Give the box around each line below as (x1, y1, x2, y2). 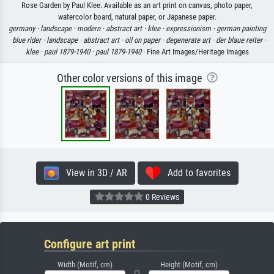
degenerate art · (165, 35, 216, 45)
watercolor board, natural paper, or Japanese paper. (57, 12, 217, 21)
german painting (216, 23, 266, 33)
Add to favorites (160, 166, 231, 179)
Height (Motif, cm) (160, 259, 218, 269)
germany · (8, 23, 40, 33)
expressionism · (165, 23, 217, 33)
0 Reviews (144, 192, 179, 202)
